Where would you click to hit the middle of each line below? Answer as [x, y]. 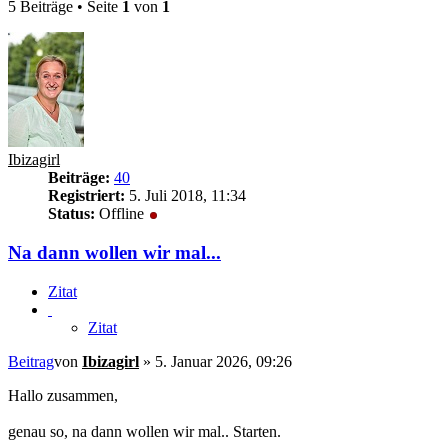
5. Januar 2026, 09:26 [223, 361]
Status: [71, 214]
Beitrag [31, 361]
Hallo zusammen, [63, 395]
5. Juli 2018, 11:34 [185, 196]
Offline [121, 214]
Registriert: [86, 196]
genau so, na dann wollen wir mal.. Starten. [144, 431]
